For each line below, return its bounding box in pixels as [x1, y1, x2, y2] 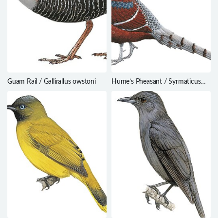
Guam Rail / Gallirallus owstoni [7, 78, 96, 85]
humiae [111, 87, 133, 94]
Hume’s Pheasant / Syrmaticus [111, 78, 201, 85]
